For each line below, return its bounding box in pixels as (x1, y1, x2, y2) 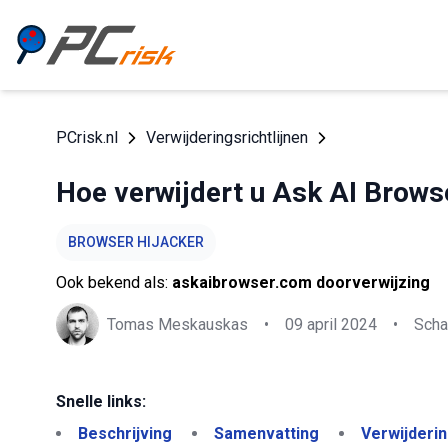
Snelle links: (56, 392, 146, 411)
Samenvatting (214, 424, 319, 443)
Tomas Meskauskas (107, 314, 248, 334)
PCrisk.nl (56, 128, 118, 147)
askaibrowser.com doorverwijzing (172, 273, 430, 292)
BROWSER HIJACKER (68, 234, 204, 250)
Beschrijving (78, 424, 172, 443)
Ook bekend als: (56, 273, 172, 292)
